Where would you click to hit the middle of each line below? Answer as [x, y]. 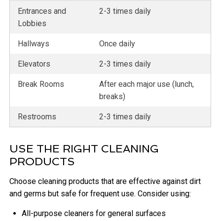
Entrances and [42, 11]
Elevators [34, 64]
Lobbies [32, 24]
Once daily [117, 44]
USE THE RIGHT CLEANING [84, 149]
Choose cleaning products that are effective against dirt [105, 182]
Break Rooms [41, 84]
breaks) [112, 97]
